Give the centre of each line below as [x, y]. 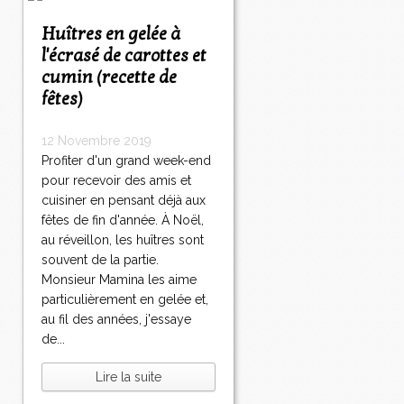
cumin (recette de [109, 78]
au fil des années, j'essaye [116, 320]
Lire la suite [129, 377]
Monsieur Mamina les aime [119, 280]
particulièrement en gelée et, [125, 300]
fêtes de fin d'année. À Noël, [123, 220]
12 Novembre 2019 [96, 141]
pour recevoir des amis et [116, 181]
